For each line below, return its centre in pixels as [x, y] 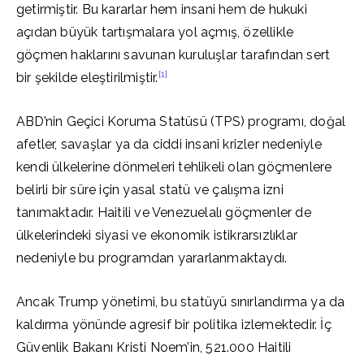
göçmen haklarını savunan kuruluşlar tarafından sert [173, 55]
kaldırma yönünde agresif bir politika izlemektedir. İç [174, 325]
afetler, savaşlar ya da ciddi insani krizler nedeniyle [169, 144]
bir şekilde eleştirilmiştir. [87, 78]
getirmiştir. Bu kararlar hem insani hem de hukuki [162, 9]
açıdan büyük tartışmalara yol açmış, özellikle [155, 32]
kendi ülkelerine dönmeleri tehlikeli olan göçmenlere [174, 167]
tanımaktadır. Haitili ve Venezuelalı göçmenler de [164, 212]
